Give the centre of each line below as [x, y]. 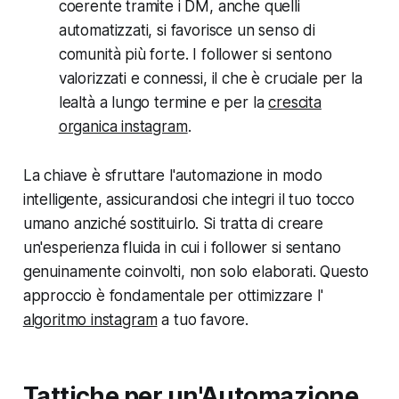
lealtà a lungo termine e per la [163, 102]
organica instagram [123, 126]
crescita [295, 102]
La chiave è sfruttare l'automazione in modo [172, 175]
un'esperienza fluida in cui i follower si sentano [182, 247]
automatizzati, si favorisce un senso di [187, 30]
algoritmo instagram [90, 319]
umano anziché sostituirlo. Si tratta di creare [173, 223]
